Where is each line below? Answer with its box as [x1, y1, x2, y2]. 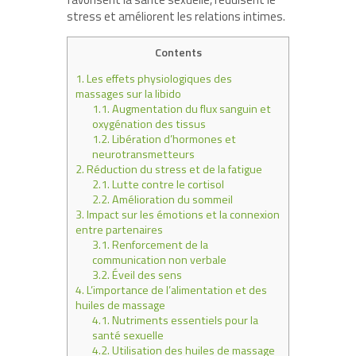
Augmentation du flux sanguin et [110, 100, 272, 118]
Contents [154, 43, 202, 61]
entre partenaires [75, 221, 163, 239]
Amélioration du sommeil [110, 191, 234, 209]
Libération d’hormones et [110, 130, 237, 149]
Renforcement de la [110, 236, 209, 254]
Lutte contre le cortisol [110, 176, 225, 194]
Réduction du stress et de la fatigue [84, 161, 262, 179]
